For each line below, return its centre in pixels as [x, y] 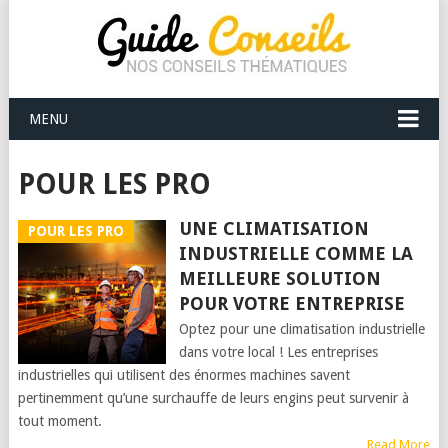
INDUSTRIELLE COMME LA [295, 253]
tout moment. [59, 421]
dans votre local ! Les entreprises [278, 352]
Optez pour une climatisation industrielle [301, 329]
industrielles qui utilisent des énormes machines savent [183, 375]
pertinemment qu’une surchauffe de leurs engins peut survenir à [213, 398]
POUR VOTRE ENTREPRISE [291, 303]
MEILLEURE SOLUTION [279, 278]
